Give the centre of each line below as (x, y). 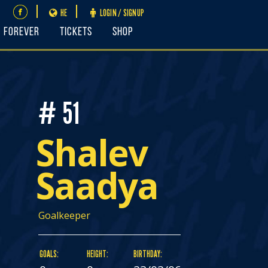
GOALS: (49, 254)
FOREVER (21, 32)
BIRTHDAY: (148, 254)
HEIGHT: (97, 254)
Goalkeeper (64, 215)
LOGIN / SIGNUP (122, 13)
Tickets (76, 32)
